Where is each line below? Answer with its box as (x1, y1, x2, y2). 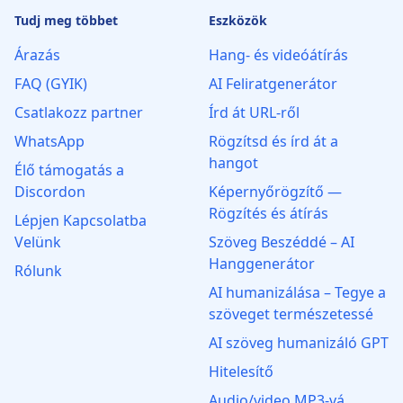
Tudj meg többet (14, 12, 118, 29)
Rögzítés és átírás (209, 203, 328, 223)
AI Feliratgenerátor (209, 74, 337, 94)
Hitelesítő (209, 362, 273, 381)
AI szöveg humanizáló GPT (209, 333, 389, 353)
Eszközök (209, 12, 267, 29)
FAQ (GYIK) (14, 74, 87, 94)
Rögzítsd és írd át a (209, 131, 338, 151)
